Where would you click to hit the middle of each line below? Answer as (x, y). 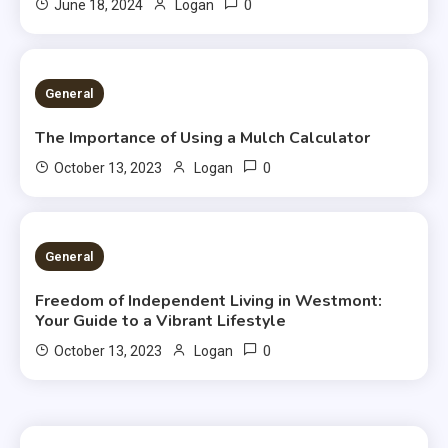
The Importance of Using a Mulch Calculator (203, 137)
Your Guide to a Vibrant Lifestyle (161, 320)
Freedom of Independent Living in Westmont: (209, 300)
